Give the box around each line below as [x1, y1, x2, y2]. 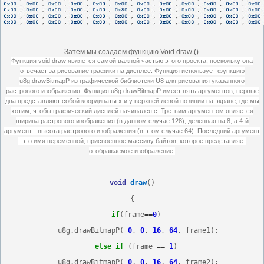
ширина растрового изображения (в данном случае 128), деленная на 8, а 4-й [15, 117, 249, 124]
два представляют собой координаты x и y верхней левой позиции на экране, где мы [5, 97, 259, 104]
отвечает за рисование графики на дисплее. [19, 67, 153, 74]
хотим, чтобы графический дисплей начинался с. [11, 107, 159, 114]
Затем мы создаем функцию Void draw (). [64, 47, 200, 56]
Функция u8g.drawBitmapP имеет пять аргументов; [83, 87, 235, 94]
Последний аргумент [197, 127, 260, 134]
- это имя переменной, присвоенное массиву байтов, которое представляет [18, 137, 246, 144]
